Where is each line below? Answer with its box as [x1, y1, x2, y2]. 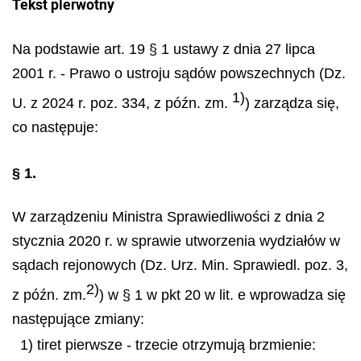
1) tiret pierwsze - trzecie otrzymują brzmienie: [20, 337, 316, 353]
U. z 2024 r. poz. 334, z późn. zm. [12, 95, 232, 111]
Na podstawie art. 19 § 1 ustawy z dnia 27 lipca [12, 41, 315, 57]
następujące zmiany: [12, 311, 144, 327]
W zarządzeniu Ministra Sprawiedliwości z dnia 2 [12, 209, 325, 225]
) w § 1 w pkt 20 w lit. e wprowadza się [99, 287, 346, 303]
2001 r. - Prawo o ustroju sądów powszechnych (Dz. [12, 65, 346, 81]
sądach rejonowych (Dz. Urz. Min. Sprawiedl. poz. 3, [12, 257, 348, 273]
